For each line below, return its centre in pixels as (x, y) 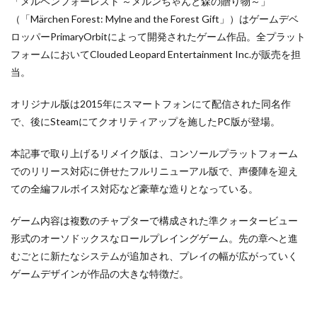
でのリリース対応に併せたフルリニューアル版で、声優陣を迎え (154, 171)
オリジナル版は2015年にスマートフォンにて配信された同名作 (151, 104)
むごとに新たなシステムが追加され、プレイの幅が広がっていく (154, 256)
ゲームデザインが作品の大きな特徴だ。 (100, 274)
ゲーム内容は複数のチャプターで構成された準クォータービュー (154, 221)
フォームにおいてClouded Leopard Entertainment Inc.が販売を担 (156, 54)
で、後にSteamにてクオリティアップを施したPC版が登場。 (145, 122)
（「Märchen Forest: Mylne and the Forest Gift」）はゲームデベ (155, 19)
